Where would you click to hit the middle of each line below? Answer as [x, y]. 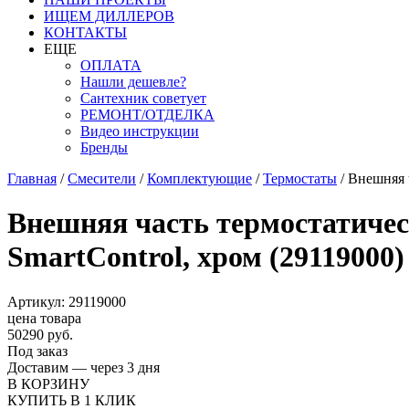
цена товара [44, 318]
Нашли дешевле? [133, 82]
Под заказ [37, 351]
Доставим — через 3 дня [84, 367]
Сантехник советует [143, 98]
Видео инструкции [140, 131]
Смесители [102, 178]
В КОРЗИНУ [48, 383]
